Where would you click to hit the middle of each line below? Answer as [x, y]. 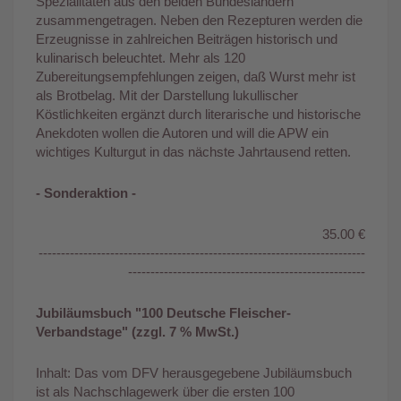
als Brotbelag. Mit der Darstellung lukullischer [167, 95]
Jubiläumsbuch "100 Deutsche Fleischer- [163, 312]
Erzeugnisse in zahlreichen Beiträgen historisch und [187, 38]
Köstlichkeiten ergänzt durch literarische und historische [198, 114]
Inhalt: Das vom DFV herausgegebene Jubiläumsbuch [194, 372]
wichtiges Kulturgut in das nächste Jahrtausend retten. [193, 151]
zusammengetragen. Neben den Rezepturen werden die [199, 20]
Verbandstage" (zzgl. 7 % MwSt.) [137, 331]
